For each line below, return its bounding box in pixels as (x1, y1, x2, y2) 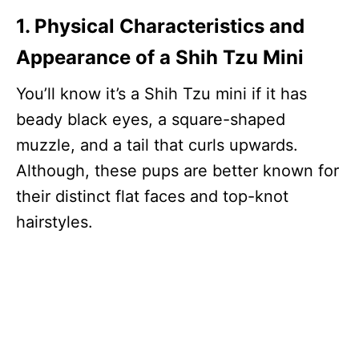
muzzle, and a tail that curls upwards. (16, 135, 298, 155)
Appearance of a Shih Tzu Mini (16, 46, 304, 70)
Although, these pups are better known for (16, 161, 339, 181)
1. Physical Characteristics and (16, 14, 305, 38)
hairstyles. (16, 212, 93, 232)
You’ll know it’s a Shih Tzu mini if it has (16, 84, 307, 104)
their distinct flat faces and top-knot (16, 187, 288, 207)
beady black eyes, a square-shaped (16, 110, 285, 130)
